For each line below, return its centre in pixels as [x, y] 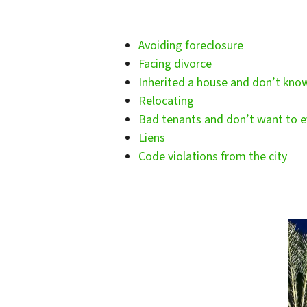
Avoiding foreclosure [191, 45]
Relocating [166, 101]
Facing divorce [175, 64]
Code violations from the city [213, 156]
